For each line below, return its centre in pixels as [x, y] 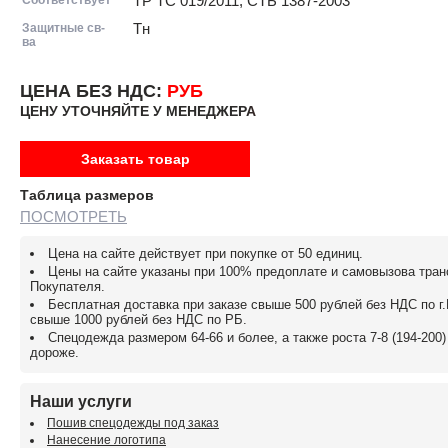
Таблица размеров [87, 194]
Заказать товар [135, 158]
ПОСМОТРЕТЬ [73, 216]
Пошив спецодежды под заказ [133, 422]
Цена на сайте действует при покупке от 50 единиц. [206, 253]
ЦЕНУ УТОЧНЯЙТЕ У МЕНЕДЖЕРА [138, 110]
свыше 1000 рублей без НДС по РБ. [138, 319]
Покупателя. [67, 286]
